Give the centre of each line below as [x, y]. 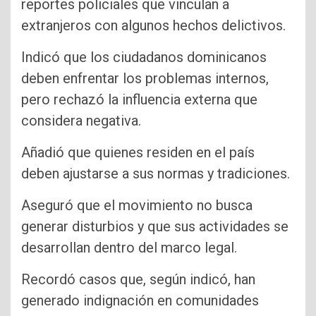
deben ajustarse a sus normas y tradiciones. [156, 174]
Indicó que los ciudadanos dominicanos [144, 57]
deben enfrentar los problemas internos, [145, 79]
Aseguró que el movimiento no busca [137, 206]
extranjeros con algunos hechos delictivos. [153, 26]
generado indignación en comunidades [140, 301]
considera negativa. [81, 121]
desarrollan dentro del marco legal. [129, 248]
